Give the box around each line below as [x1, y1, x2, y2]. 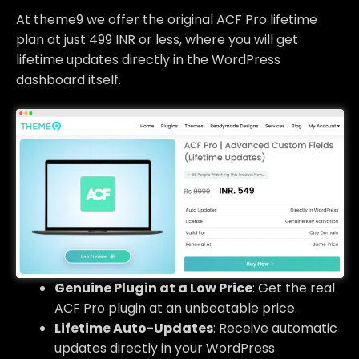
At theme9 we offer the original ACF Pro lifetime [16, 10, 317, 29]
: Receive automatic [213, 318, 337, 337]
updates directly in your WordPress [54, 338, 275, 357]
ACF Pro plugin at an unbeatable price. [54, 298, 297, 317]
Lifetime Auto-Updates [54, 318, 213, 337]
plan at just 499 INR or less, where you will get [16, 30, 298, 49]
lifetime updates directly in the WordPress [16, 50, 280, 69]
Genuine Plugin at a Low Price [54, 278, 252, 297]
